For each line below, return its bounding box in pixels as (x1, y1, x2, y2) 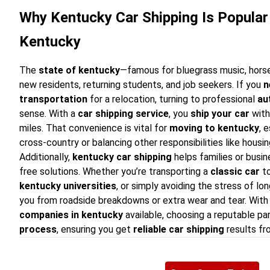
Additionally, (19, 151, 72, 163)
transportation (19, 93, 87, 105)
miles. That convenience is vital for (19, 122, 169, 134)
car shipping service (78, 108, 169, 119)
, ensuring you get (57, 224, 133, 235)
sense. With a (19, 108, 78, 119)
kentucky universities (19, 180, 116, 192)
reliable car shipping (133, 224, 224, 235)
